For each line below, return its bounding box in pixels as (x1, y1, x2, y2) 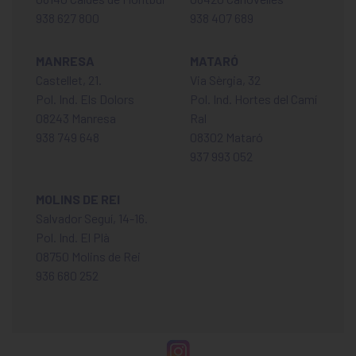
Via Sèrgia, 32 (190, 72, 261, 88)
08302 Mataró (190, 130, 263, 145)
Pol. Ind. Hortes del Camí (190, 91, 317, 107)
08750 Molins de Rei (36, 249, 141, 265)
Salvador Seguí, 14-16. (36, 211, 148, 226)
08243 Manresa (36, 110, 116, 126)
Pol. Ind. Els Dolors (36, 91, 134, 107)
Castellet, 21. (36, 72, 102, 88)
